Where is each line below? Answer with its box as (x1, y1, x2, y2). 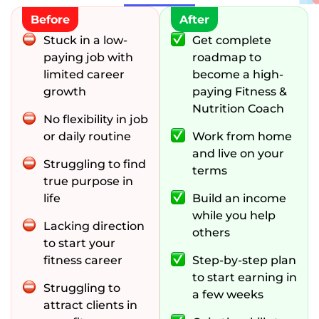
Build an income (192, 192, 286, 206)
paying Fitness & (192, 85, 287, 99)
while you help (192, 209, 276, 223)
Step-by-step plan (192, 253, 296, 268)
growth (43, 85, 86, 99)
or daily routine (43, 130, 131, 144)
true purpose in (43, 174, 133, 189)
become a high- (192, 68, 283, 82)
